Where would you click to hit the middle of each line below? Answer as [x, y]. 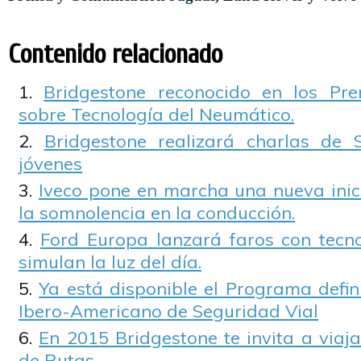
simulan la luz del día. [110, 262]
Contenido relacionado [115, 54]
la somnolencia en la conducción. [157, 213]
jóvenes [50, 164]
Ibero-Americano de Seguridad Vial [168, 311]
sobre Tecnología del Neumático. [156, 114]
